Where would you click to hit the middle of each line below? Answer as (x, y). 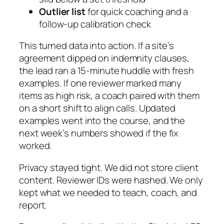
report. (33, 205)
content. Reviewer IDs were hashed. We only (111, 180)
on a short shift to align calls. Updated (97, 108)
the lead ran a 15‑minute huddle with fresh (106, 71)
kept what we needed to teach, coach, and (108, 192)
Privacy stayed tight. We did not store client (109, 167)
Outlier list (62, 11)
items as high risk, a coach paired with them (109, 96)
